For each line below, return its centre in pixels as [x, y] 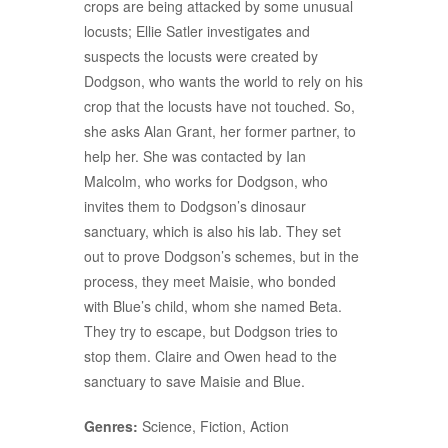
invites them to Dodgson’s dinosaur [195, 206]
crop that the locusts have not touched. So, [219, 106]
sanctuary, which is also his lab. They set [212, 231]
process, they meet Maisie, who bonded [210, 281]
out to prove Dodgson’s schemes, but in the [221, 256]
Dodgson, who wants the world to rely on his [223, 81]
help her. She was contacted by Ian [195, 156]
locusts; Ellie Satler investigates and [197, 31]
